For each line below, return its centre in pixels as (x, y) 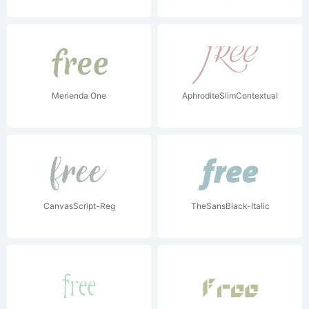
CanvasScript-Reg (79, 206)
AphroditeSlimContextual (230, 96)
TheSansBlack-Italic (230, 206)
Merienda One (79, 96)
